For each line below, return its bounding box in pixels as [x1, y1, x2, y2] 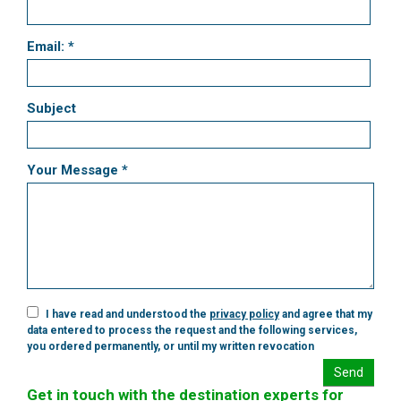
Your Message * [27, 161, 128, 178]
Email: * [27, 38, 74, 55]
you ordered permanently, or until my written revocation [27, 339, 314, 353]
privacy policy [209, 307, 279, 320]
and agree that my [279, 307, 372, 320]
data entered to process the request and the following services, [27, 323, 357, 337]
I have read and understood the [43, 307, 209, 320]
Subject [27, 99, 76, 116]
